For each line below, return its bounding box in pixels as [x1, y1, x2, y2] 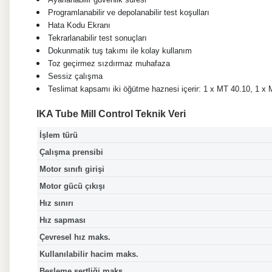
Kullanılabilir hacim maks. [39, 249, 138, 259]
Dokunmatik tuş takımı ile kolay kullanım [48, 46, 192, 56]
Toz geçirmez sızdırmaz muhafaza [48, 59, 170, 69]
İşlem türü [39, 130, 78, 140]
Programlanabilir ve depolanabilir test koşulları [48, 8, 209, 18]
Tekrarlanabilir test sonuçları [48, 33, 147, 43]
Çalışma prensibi [39, 147, 103, 157]
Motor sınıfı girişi [39, 164, 104, 174]
